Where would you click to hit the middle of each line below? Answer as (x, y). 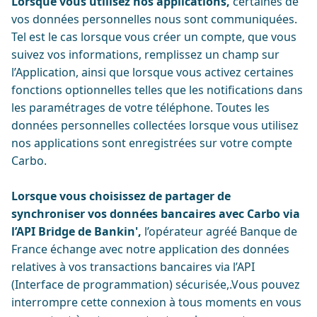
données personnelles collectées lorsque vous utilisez (155, 125)
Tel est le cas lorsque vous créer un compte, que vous (154, 37)
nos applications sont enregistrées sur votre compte (152, 143)
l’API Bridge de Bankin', (76, 231)
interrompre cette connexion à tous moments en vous (156, 302)
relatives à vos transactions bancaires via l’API (133, 267)
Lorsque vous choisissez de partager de (121, 196)
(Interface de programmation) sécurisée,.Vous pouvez (156, 284)
